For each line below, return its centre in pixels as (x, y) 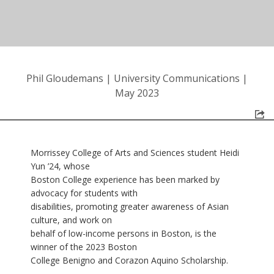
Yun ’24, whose (60, 166)
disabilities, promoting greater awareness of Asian (130, 206)
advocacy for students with (84, 193)
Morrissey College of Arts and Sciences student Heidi (135, 152)
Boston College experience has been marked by (125, 179)
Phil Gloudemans (65, 78)
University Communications (177, 78)
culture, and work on (71, 220)
